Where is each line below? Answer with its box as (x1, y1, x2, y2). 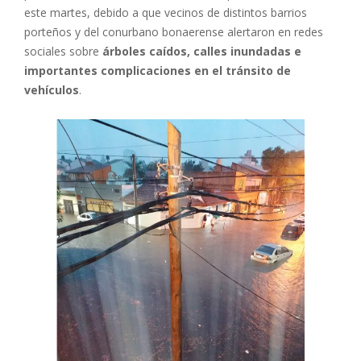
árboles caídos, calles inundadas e (102, 43, 301, 59)
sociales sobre (24, 43, 102, 59)
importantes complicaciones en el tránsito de (24, 62, 291, 78)
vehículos (24, 81, 79, 98)
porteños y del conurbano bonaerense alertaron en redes (24, 23, 323, 39)
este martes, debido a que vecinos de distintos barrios (24, 4, 307, 20)
